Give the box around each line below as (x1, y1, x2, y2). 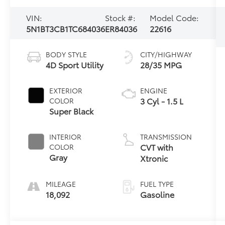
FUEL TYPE (140, 179, 174, 189)
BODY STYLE (46, 49, 87, 60)
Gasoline (140, 188, 174, 200)
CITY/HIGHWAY (140, 49, 192, 60)
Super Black (49, 105, 94, 117)
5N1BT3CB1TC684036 (26, 23, 105, 35)
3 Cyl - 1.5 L (140, 95, 183, 107)
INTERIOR (49, 132, 82, 142)
